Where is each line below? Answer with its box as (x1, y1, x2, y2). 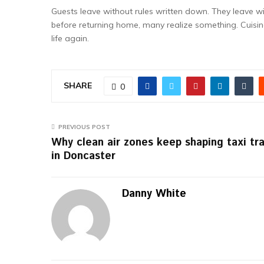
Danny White (122, 186, 186, 202)
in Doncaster (51, 148, 115, 164)
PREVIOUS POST (58, 123, 110, 131)
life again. (51, 33, 89, 44)
